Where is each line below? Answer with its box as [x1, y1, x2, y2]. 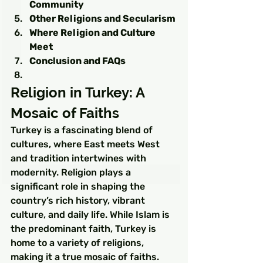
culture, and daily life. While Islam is [11, 209, 172, 220]
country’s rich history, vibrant [11, 195, 147, 206]
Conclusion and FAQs [29, 55, 126, 66]
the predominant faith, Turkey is [11, 223, 159, 234]
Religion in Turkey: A [11, 84, 148, 101]
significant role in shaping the [11, 181, 147, 192]
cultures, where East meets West [11, 139, 162, 150]
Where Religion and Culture [29, 27, 157, 38]
